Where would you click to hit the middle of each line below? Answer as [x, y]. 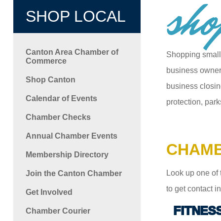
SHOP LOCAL [75, 16]
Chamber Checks [58, 117]
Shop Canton [50, 79]
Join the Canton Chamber [74, 173]
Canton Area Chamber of [72, 52]
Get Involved [49, 192]
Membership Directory [67, 154]
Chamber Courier [58, 211]
